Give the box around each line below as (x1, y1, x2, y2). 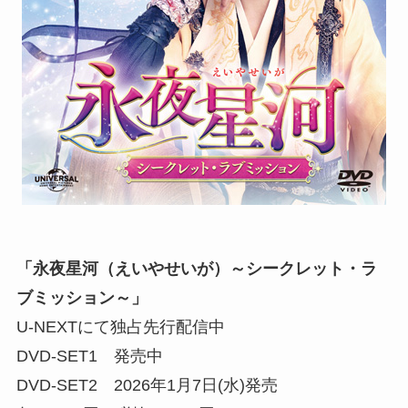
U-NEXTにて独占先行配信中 (15, 317, 225, 336)
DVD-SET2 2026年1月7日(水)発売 (15, 375, 278, 394)
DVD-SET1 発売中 (15, 346, 163, 365)
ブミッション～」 (15, 288, 148, 307)
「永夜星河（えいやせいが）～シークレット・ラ (15, 259, 377, 278)
